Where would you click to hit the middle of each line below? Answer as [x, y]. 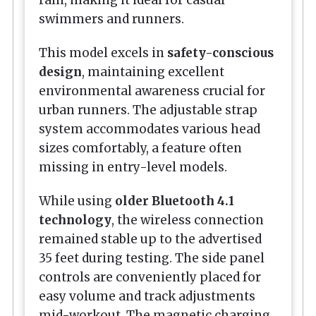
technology [75, 220]
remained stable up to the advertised [150, 239]
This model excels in [103, 53]
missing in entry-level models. [133, 167]
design [60, 72]
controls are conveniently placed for [150, 278]
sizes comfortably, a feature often [140, 148]
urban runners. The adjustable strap [148, 110]
